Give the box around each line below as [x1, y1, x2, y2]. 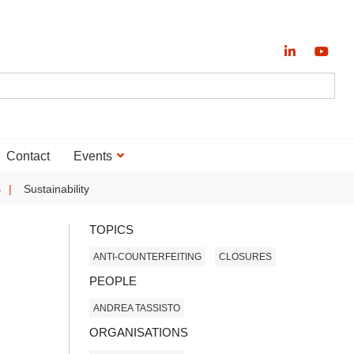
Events [73, 149, 112, 163]
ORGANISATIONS [89, 326, 188, 339]
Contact [6, 149, 50, 163]
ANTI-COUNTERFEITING [93, 250, 201, 262]
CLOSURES [219, 250, 272, 262]
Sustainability [23, 183, 89, 195]
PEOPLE [89, 274, 137, 288]
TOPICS [89, 223, 134, 236]
